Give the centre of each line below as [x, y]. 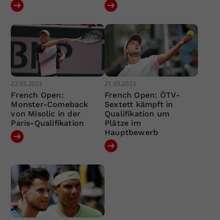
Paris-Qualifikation [48, 123]
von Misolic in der [46, 114]
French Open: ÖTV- [142, 95]
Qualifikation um [137, 114]
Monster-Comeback [50, 105]
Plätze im [123, 123]
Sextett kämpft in [139, 105]
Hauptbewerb [131, 133]
